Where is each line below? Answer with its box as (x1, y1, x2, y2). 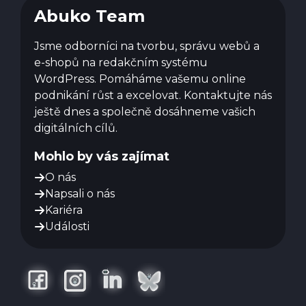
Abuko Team (34, 5, 145, 26)
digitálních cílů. (34, 121, 117, 135)
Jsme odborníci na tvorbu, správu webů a (34, 39, 260, 53)
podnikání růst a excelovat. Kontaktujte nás (34, 88, 272, 102)
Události (45, 219, 89, 233)
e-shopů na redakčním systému (34, 55, 208, 69)
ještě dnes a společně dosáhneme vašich (34, 105, 255, 118)
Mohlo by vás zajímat (34, 148, 169, 164)
